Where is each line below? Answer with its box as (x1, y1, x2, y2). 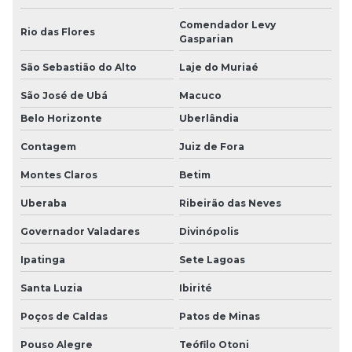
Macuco (178, 89, 222, 101)
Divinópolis (178, 225, 239, 237)
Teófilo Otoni (178, 338, 249, 350)
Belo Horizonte (20, 112, 102, 124)
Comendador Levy (178, 18, 276, 31)
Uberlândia (178, 112, 239, 124)
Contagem (20, 140, 76, 152)
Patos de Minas (178, 310, 260, 322)
